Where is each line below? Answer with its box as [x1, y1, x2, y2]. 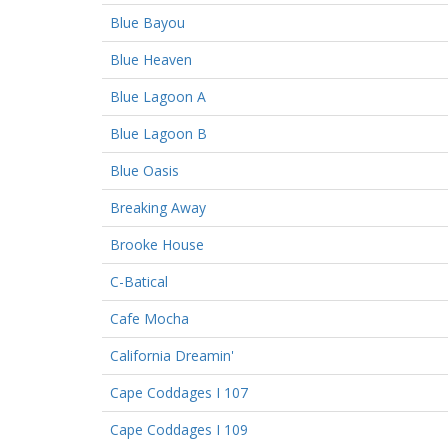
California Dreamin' [110, 345, 234, 365]
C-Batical [110, 271, 168, 291]
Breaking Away [110, 197, 206, 217]
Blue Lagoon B [110, 123, 207, 143]
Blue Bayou [110, 12, 185, 32]
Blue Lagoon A [110, 86, 206, 106]
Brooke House [110, 234, 204, 254]
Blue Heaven [110, 49, 192, 69]
